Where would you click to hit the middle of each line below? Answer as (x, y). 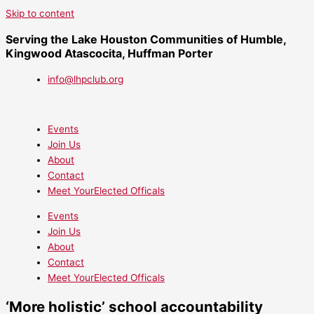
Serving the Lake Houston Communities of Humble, (146, 39)
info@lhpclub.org (86, 79)
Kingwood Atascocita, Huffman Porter (109, 53)
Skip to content (40, 13)
